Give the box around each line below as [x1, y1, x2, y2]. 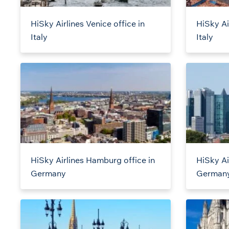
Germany [31, 168, 66, 179]
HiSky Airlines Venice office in [31, 18, 145, 29]
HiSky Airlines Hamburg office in [31, 155, 155, 166]
